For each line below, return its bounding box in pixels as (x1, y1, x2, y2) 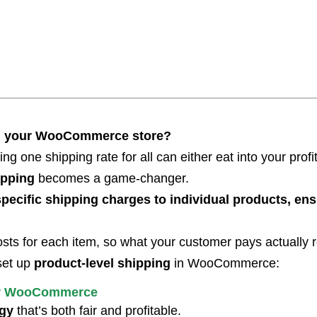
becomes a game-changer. (35, 171, 189, 185)
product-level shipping (34, 256, 171, 270)
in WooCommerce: (171, 256, 279, 270)
